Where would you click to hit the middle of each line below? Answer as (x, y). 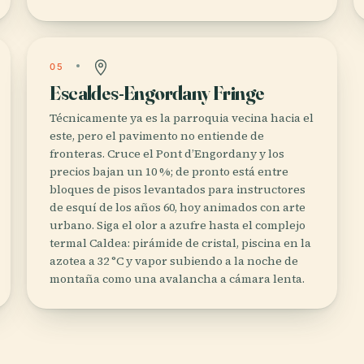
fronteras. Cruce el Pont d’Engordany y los (167, 154)
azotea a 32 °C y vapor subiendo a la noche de (174, 261)
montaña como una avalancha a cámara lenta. (178, 279)
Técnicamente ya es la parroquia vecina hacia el (182, 118)
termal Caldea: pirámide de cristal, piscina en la (181, 243)
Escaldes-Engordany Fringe (157, 93)
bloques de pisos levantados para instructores (178, 189)
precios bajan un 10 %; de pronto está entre (169, 171)
